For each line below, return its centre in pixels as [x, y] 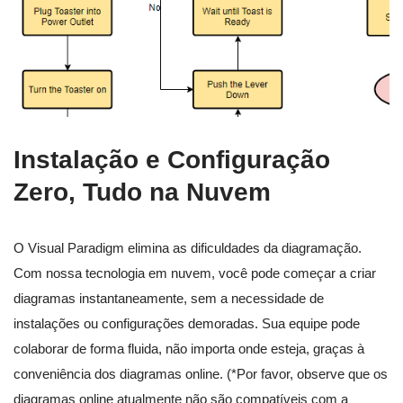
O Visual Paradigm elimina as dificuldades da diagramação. [188, 247]
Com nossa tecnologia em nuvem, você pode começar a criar [195, 273]
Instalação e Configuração [172, 159]
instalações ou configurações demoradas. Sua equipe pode [187, 323]
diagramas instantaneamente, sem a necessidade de [169, 298]
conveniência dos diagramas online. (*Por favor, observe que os [201, 373]
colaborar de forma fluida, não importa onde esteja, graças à [189, 348]
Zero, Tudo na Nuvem [142, 192]
